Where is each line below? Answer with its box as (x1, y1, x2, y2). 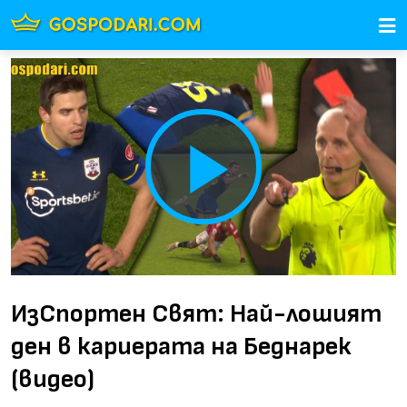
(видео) (11, 363, 94, 394)
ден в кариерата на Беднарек (11, 331, 352, 362)
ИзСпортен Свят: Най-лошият (11, 298, 382, 329)
